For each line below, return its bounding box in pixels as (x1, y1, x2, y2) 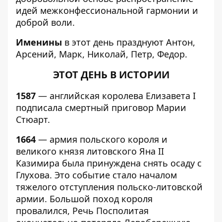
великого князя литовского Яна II (16, 145, 164, 157)
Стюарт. (16, 113, 50, 125)
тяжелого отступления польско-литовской (16, 181, 203, 193)
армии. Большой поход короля (16, 193, 153, 205)
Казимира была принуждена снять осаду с (16, 157, 202, 169)
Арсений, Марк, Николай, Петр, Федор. (16, 48, 187, 60)
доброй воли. (16, 16, 75, 28)
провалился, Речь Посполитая (16, 205, 149, 217)
